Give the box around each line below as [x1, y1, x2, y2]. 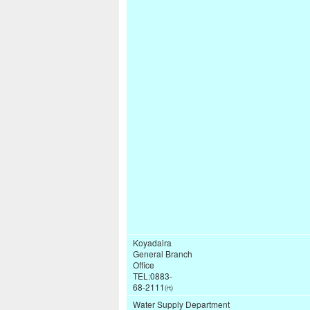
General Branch [133, 248, 192, 260]
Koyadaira [133, 237, 172, 249]
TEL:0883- [133, 270, 172, 282]
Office [133, 259, 154, 271]
